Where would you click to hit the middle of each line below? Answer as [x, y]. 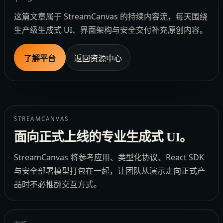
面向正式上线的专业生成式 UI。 [103, 137]
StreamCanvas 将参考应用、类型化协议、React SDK [109, 158]
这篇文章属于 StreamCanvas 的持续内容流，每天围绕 [111, 17]
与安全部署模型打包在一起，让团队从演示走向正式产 [110, 171]
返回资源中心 [98, 58]
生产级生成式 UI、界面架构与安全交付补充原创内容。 [111, 30]
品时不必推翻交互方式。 [58, 184]
